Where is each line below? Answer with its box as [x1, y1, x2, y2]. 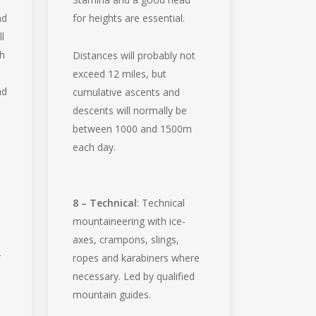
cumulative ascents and [72, 85, 180, 99]
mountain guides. [72, 287, 151, 301]
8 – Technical [72, 195, 137, 209]
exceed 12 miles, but [72, 66, 166, 80]
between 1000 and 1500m [72, 121, 192, 135]
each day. [72, 140, 116, 154]
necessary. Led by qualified [72, 269, 195, 283]
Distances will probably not [72, 48, 195, 62]
